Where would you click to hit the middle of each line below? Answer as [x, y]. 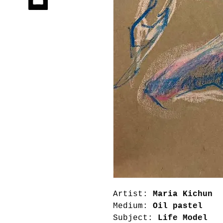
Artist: [133, 194]
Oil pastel [175, 206]
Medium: [130, 206]
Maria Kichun [183, 194]
